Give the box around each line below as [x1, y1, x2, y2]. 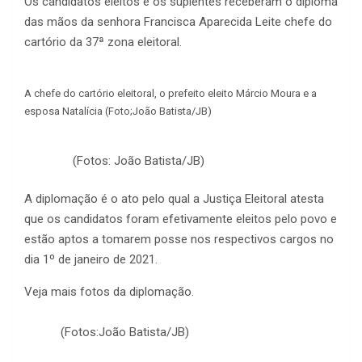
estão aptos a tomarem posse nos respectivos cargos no [24, 232, 334, 247]
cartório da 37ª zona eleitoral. [24, 35, 182, 50]
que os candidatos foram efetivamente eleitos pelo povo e [24, 212, 337, 227]
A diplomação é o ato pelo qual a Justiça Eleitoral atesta [24, 192, 324, 207]
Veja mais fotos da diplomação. [24, 284, 194, 300]
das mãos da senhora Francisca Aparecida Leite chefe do [24, 15, 332, 30]
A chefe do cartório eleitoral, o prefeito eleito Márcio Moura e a [24, 87, 317, 100]
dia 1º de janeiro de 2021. [24, 252, 158, 267]
